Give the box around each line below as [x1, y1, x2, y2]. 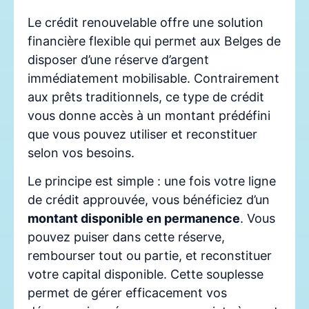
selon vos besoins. [28, 145, 134, 160]
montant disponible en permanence [28, 211, 240, 226]
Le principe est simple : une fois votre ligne [28, 174, 276, 189]
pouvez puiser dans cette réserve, [28, 230, 225, 245]
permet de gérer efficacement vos [28, 286, 227, 301]
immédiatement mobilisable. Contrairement [28, 70, 279, 86]
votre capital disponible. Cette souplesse [28, 267, 263, 282]
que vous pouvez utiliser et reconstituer [28, 126, 257, 141]
